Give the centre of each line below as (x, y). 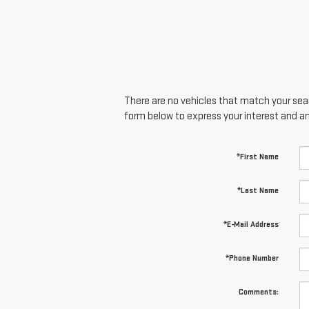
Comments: (258, 292)
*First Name (257, 157)
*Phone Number (252, 258)
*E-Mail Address (251, 224)
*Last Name (258, 190)
